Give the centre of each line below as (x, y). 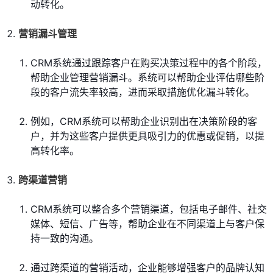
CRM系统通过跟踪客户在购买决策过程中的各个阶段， (149, 63)
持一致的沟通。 (65, 239)
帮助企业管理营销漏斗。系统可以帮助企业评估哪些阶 (147, 78)
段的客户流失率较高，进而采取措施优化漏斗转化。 (143, 92)
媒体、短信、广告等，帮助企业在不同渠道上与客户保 (147, 224)
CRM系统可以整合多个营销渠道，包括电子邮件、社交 (149, 209)
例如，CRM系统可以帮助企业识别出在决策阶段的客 (144, 122)
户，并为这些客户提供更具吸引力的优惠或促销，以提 (147, 136)
